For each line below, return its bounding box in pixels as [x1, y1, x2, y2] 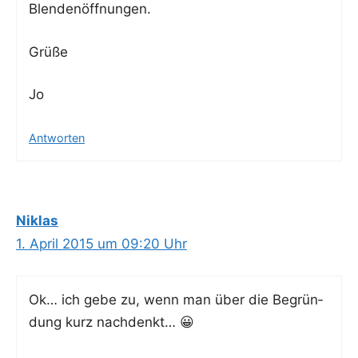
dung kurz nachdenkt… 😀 [29, 314, 194, 331]
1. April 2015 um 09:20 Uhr [16, 235, 187, 252]
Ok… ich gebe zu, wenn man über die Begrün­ [29, 292, 323, 308]
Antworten [29, 130, 85, 145]
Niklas [16, 212, 58, 229]
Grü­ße [29, 43, 68, 60]
